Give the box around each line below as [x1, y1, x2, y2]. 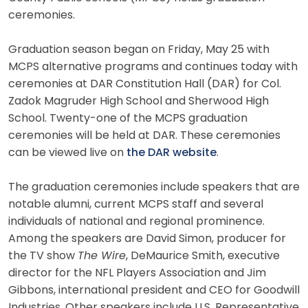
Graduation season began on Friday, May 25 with [8, 44, 269, 56]
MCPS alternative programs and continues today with [8, 61, 298, 73]
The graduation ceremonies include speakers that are [8, 181, 300, 193]
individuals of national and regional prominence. [8, 216, 265, 228]
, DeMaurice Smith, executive [126, 250, 280, 262]
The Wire [78, 250, 126, 262]
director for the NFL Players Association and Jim [8, 267, 266, 279]
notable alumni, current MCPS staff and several [8, 199, 263, 210]
